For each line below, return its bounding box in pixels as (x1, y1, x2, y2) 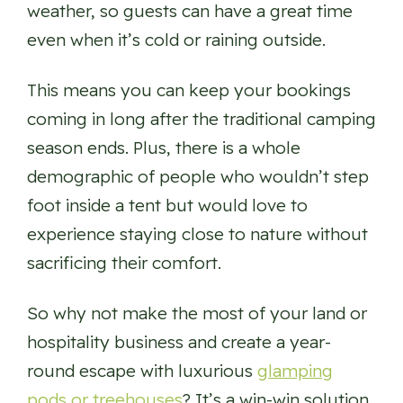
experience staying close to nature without (27, 223, 368, 246)
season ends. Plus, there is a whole (27, 137, 300, 159)
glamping (257, 360, 333, 382)
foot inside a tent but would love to (27, 194, 308, 217)
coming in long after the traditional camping (27, 108, 376, 130)
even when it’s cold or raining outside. (27, 29, 326, 51)
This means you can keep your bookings (27, 79, 351, 102)
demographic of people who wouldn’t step (27, 166, 369, 188)
